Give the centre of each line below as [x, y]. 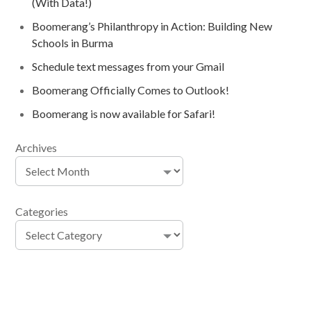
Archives [36, 147]
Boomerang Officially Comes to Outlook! [131, 90]
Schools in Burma [73, 42]
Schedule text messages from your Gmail [128, 66]
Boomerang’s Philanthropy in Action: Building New [152, 26]
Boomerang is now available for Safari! [124, 113]
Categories [42, 211]
